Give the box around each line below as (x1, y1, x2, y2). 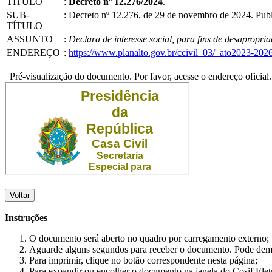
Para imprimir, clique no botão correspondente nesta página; (29, 254, 257, 265)
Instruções (5, 212, 47, 223)
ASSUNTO (7, 33, 53, 44)
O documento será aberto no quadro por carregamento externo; (29, 233, 269, 243)
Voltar (10, 190, 30, 200)
